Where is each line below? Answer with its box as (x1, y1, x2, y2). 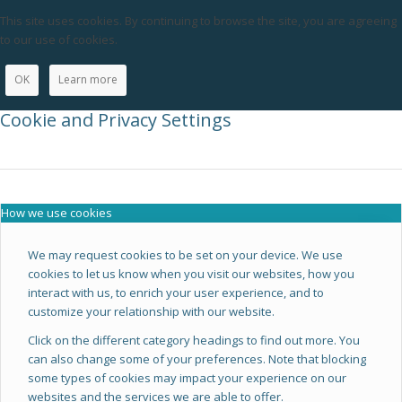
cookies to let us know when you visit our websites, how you (28, 265, 354, 282)
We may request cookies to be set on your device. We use (28, 246, 343, 263)
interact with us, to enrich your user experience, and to (28, 284, 324, 301)
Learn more (58, 71, 118, 87)
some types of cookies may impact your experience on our (28, 369, 346, 386)
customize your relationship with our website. (28, 302, 275, 319)
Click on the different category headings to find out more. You (28, 331, 360, 348)
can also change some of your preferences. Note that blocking (28, 350, 366, 367)
